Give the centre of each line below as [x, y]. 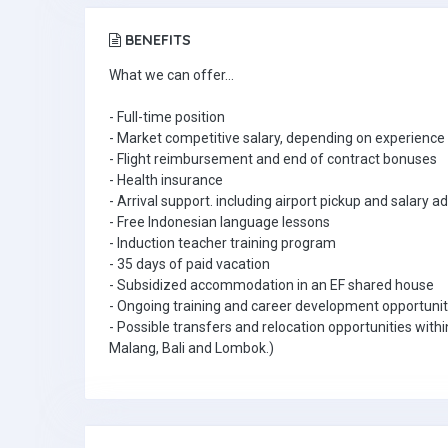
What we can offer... [171, 75]
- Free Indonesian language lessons [219, 222]
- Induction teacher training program [222, 243]
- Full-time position [167, 117]
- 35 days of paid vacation [189, 264]
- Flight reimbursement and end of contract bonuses [273, 159]
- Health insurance [166, 180]
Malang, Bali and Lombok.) [191, 348]
